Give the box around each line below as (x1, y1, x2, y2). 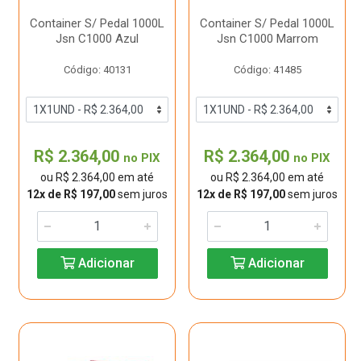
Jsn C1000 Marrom (216, 31, 318, 46)
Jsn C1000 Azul (56, 31, 139, 46)
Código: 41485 (233, 64, 301, 76)
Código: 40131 (63, 64, 131, 76)
